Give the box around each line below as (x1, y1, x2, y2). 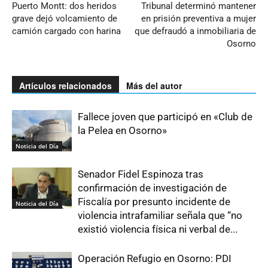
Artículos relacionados (19, 80, 112, 92)
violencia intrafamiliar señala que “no (78, 209, 242, 222)
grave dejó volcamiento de (12, 13, 117, 25)
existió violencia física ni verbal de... (78, 223, 237, 236)
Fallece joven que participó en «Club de (78, 111, 252, 123)
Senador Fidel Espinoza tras (78, 168, 203, 181)
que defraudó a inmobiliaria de (135, 26, 256, 37)
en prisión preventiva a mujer (141, 13, 256, 25)
